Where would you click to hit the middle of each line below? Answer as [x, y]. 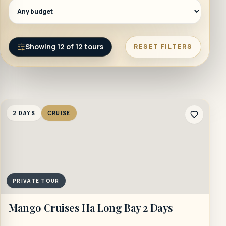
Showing [41, 47]
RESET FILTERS [163, 47]
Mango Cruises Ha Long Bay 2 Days [91, 208]
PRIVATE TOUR [36, 180]
